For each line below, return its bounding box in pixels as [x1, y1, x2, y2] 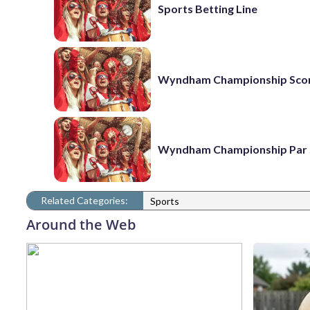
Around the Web [26, 215, 136, 234]
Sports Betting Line [158, 2, 258, 16]
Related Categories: [41, 194, 128, 206]
